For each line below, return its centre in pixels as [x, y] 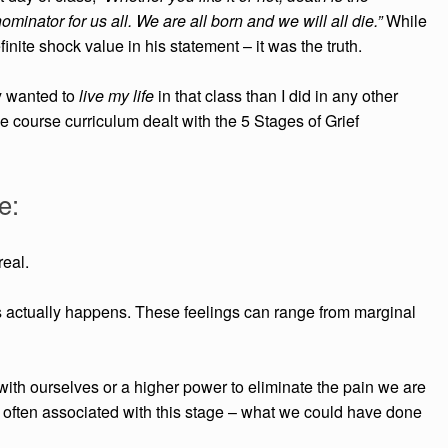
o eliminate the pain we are [330, 387]
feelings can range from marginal [300, 312]
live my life [116, 96]
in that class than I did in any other [278, 96]
